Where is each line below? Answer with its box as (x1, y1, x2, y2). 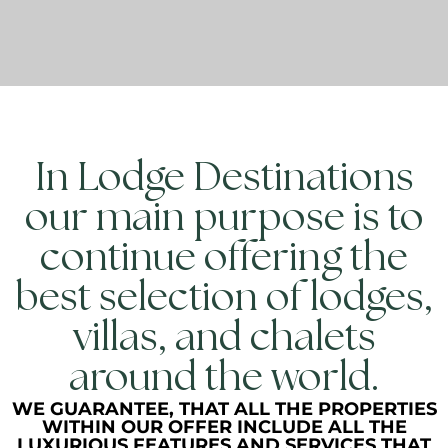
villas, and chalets (72, 320, 376, 361)
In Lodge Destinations (34, 160, 414, 201)
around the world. (69, 360, 379, 401)
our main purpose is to (24, 200, 424, 241)
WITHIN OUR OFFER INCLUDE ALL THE (41, 416, 407, 439)
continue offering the (40, 240, 408, 281)
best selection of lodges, (15, 280, 433, 321)
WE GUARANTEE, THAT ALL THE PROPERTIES (11, 398, 437, 421)
